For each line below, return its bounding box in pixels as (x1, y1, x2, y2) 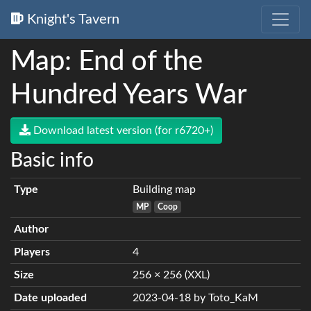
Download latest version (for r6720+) (31, 125, 213, 136)
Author (13, 224, 49, 235)
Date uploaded (13, 292, 87, 303)
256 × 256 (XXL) (132, 269, 210, 280)
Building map (132, 184, 196, 195)
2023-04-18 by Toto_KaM (132, 292, 258, 303)
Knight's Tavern (24, 12, 119, 26)
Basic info (10, 151, 94, 170)
